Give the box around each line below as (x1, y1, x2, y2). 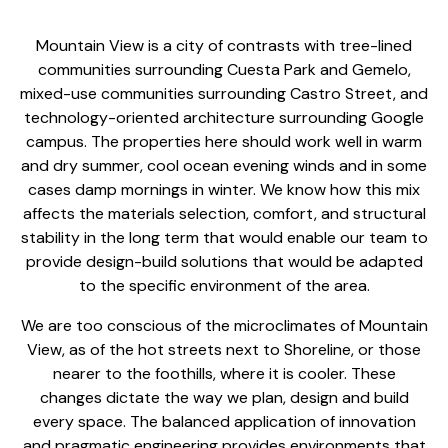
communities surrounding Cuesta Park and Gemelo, (37, 58, 411, 80)
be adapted (331, 250, 423, 272)
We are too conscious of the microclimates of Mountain (20, 314, 428, 336)
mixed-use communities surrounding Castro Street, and (20, 82, 428, 104)
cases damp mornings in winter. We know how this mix (28, 178, 420, 200)
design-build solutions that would (85, 250, 332, 272)
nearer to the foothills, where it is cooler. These (52, 362, 396, 384)
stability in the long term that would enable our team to (20, 226, 428, 248)
